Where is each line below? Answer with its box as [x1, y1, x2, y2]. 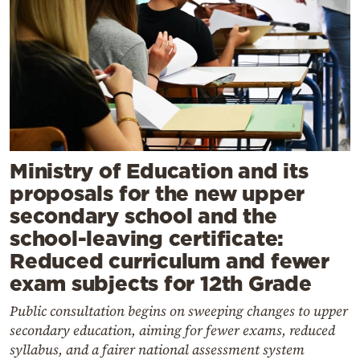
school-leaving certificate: [10, 227, 284, 251]
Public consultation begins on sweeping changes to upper [10, 301, 348, 321]
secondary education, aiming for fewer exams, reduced [10, 321, 335, 341]
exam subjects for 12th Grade [10, 272, 312, 296]
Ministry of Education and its [10, 159, 309, 183]
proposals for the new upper [10, 182, 305, 206]
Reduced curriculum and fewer [10, 249, 329, 273]
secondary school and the [10, 204, 277, 228]
